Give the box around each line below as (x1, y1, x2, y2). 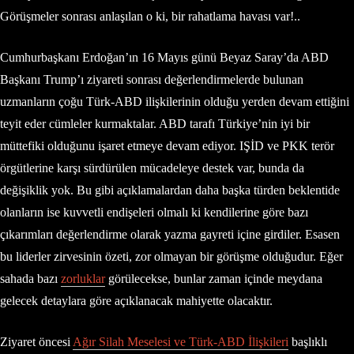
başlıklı (288, 335, 327, 349)
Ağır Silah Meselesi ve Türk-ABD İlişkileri (73, 335, 288, 349)
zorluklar (61, 272, 105, 286)
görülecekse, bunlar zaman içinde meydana (105, 272, 322, 286)
